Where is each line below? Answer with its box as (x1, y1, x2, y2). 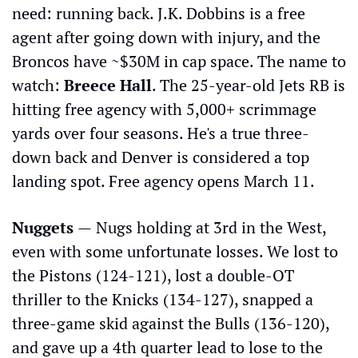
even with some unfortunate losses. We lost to (12, 240, 338, 262)
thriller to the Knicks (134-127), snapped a (12, 288, 313, 310)
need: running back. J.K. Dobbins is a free (12, 2, 305, 24)
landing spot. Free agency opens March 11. (12, 169, 315, 192)
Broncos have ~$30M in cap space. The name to (12, 50, 346, 72)
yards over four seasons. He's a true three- (12, 121, 309, 144)
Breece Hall (64, 74, 152, 96)
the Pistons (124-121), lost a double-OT (12, 264, 294, 286)
